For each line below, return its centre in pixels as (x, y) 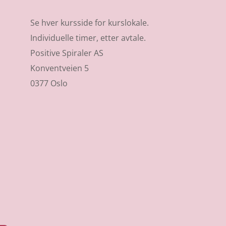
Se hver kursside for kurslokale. (90, 22)
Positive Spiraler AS (67, 53)
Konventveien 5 (60, 68)
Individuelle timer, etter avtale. (88, 38)
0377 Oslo (49, 83)
